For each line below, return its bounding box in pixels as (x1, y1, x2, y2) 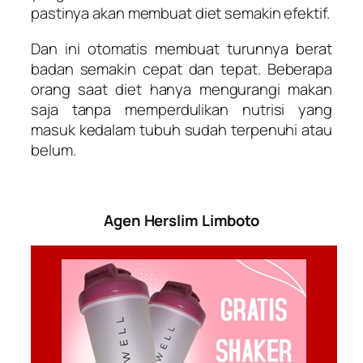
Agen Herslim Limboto (104, 209, 259, 231)
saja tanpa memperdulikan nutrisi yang (31, 98, 332, 120)
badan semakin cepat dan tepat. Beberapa (31, 58, 332, 79)
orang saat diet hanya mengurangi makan (31, 78, 332, 100)
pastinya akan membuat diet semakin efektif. (31, 2, 330, 24)
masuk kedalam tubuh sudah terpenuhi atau (31, 118, 332, 140)
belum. (31, 139, 76, 160)
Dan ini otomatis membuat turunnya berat (31, 37, 332, 59)
